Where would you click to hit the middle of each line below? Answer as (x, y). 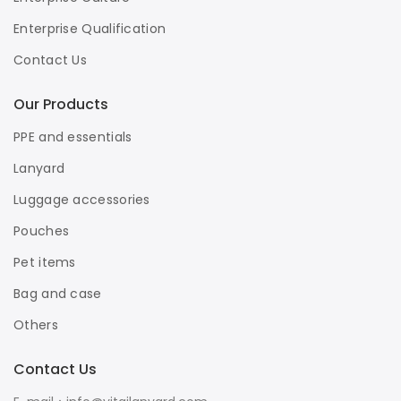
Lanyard (39, 168)
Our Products (61, 104)
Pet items (45, 262)
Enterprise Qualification (90, 29)
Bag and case (58, 294)
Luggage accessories (82, 200)
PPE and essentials (73, 137)
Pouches (42, 231)
